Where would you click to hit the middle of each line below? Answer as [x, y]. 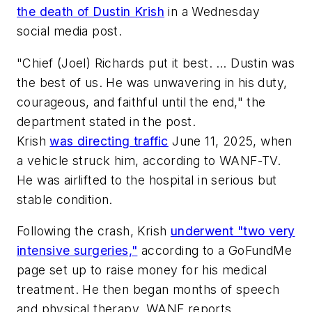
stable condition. [65, 199]
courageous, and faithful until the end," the [141, 102]
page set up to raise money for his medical [142, 270]
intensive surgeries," [77, 251]
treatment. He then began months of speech [148, 290]
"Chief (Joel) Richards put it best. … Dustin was [156, 63]
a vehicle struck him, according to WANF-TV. [149, 160]
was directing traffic [109, 141]
